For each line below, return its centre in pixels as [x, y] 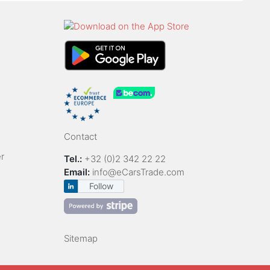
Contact [80, 136]
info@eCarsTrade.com [138, 172]
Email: [77, 172]
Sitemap [81, 239]
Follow [101, 186]
